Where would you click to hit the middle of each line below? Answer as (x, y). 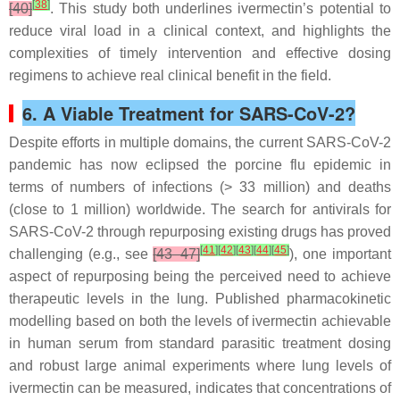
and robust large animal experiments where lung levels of (200, 366)
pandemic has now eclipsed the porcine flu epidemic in (200, 165)
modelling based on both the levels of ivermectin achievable (200, 321)
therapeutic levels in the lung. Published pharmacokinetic (200, 299)
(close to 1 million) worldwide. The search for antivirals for (200, 210)
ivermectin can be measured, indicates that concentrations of (200, 388)
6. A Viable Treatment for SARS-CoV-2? (189, 113)
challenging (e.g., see (81, 254)
